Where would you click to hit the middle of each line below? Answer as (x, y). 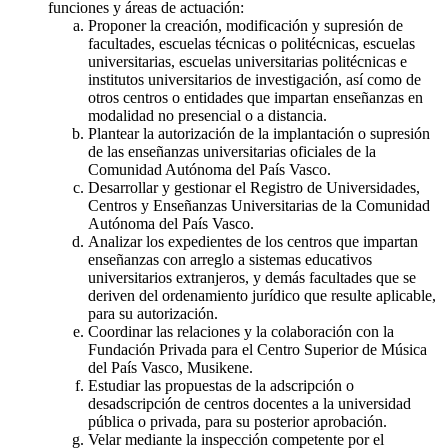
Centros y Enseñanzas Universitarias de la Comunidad (259, 206)
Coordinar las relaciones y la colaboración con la (241, 332)
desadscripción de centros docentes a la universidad (249, 404)
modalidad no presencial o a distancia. (207, 116)
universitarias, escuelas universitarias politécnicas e (247, 62)
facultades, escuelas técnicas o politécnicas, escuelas (251, 44)
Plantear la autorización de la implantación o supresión (259, 134)
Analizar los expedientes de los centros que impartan (253, 242)
